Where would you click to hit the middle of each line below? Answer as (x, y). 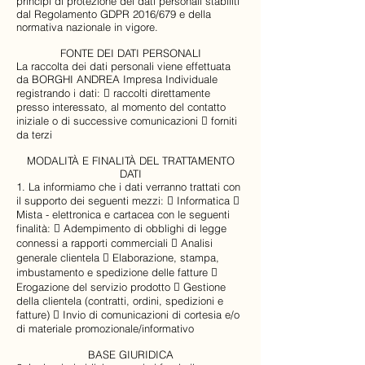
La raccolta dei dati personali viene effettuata (123, 66)
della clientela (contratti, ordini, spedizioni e (120, 301)
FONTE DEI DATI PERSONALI (130, 53)
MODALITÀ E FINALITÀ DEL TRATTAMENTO (130, 161)
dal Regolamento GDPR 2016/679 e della (114, 14)
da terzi (34, 134)
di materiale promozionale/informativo (105, 328)
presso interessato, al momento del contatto (121, 107)
